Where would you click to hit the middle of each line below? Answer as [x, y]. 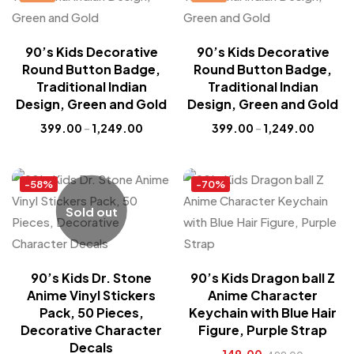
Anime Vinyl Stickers [91, 295]
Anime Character [263, 295]
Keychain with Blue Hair [263, 313]
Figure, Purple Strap [263, 330]
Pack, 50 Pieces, [91, 313]
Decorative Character [91, 330]
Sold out [91, 211]
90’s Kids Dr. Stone [91, 278]
